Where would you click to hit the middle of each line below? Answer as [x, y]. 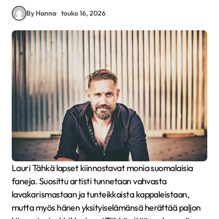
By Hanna [41, 13]
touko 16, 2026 [84, 13]
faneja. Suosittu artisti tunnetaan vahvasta [89, 181]
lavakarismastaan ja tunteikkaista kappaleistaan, [101, 194]
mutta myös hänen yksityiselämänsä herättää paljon [106, 207]
